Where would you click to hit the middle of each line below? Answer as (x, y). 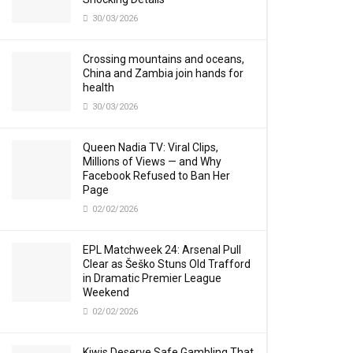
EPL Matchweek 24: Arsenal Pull (162, 250)
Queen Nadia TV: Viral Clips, (150, 147)
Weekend (106, 292)
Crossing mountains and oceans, (163, 59)
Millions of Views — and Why (152, 162)
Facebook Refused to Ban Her (156, 176)
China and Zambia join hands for (163, 73)
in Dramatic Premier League (152, 278)
